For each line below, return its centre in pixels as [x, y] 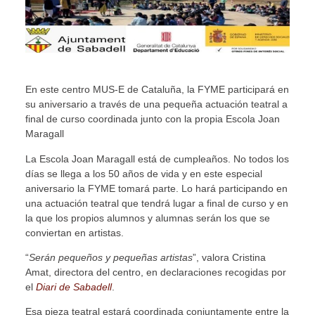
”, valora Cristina [229, 257]
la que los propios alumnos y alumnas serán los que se [147, 218]
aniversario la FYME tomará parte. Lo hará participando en [156, 188]
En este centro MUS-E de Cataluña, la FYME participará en [157, 90]
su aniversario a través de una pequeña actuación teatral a [156, 104]
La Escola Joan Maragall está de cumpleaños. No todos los [157, 159]
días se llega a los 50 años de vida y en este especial [143, 173]
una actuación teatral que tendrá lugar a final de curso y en [156, 203]
